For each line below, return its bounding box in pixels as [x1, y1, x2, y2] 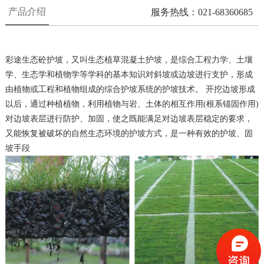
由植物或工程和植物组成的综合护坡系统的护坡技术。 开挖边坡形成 [5, 84, 255, 94]
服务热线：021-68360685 [151, 6, 253, 17]
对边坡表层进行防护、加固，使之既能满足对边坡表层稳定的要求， [5, 114, 253, 123]
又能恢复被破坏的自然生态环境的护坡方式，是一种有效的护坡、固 [5, 128, 253, 138]
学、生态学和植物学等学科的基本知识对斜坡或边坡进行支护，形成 [5, 70, 253, 79]
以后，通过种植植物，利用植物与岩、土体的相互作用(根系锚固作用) [5, 99, 259, 108]
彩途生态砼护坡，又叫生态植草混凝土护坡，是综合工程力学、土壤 [5, 55, 253, 64]
